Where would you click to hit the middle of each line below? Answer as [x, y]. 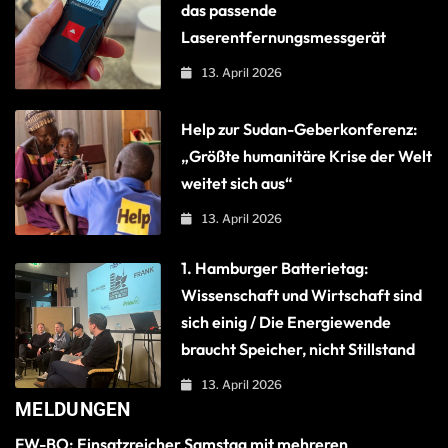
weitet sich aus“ [237, 182]
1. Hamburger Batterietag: [275, 268]
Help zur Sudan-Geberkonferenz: [300, 128]
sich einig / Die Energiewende [286, 322]
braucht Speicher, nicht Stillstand [298, 349]
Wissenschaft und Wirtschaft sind [302, 295]
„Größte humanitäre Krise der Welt [307, 155]
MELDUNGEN [73, 410]
